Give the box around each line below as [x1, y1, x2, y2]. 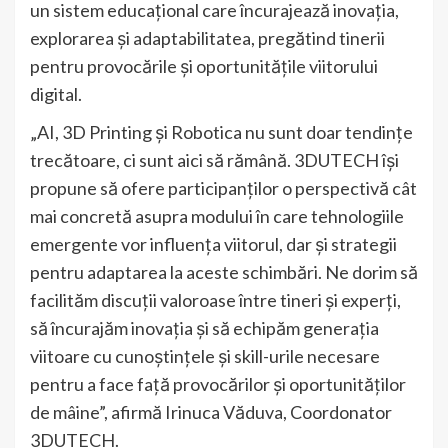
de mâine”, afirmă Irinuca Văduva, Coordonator [30, 401, 392, 424]
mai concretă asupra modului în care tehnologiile [30, 205, 404, 228]
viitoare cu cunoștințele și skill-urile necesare [30, 345, 380, 368]
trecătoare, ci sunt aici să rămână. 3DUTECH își [30, 149, 399, 172]
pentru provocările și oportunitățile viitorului [30, 55, 378, 78]
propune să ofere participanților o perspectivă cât [30, 177, 417, 200]
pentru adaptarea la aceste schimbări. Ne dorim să [30, 261, 418, 284]
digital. [30, 83, 82, 106]
